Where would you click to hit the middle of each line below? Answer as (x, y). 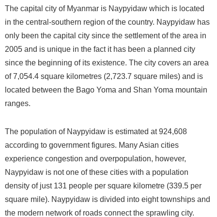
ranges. (18, 104)
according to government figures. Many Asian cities (92, 145)
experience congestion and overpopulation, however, (95, 159)
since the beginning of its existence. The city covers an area (107, 63)
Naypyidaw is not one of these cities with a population (97, 172)
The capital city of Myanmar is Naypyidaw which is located (105, 9)
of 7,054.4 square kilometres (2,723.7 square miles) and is (104, 77)
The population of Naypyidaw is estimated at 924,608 (96, 132)
